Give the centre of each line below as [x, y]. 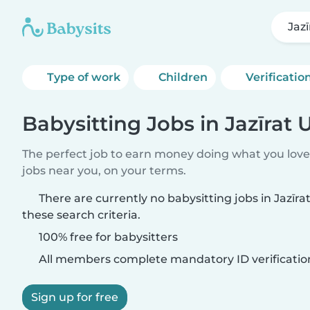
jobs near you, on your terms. [104, 171]
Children [183, 77]
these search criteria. [81, 215]
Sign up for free [75, 297]
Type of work [84, 77]
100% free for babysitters [107, 237]
